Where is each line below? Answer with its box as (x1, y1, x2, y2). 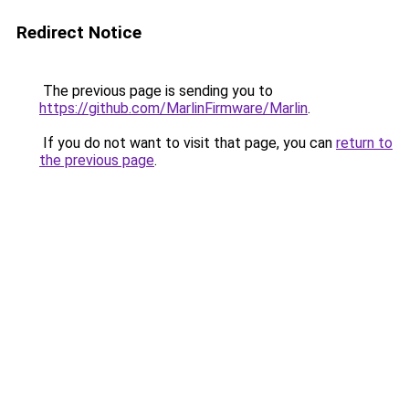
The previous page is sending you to (39, 82, 273, 100)
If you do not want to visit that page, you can (39, 134, 336, 152)
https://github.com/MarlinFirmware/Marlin (39, 100, 308, 117)
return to (336, 134, 393, 152)
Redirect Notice (16, 22, 142, 43)
